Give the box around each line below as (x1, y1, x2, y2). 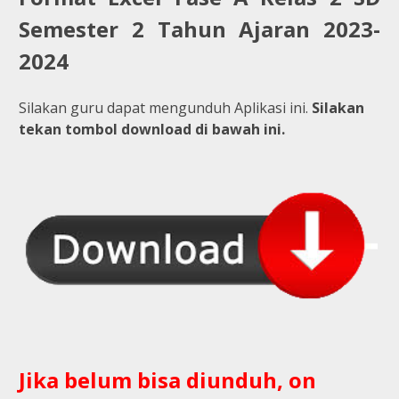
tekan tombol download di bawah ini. (19, 118, 285, 139)
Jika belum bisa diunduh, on (19, 364, 316, 395)
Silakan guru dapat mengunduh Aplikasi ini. (19, 97, 312, 118)
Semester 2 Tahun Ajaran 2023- (19, 13, 380, 44)
